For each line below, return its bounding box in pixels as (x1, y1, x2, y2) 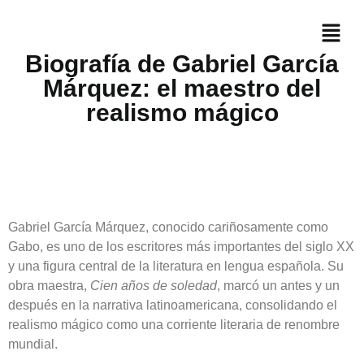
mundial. (8, 337, 58, 352)
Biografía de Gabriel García (25, 50, 339, 78)
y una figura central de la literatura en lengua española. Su (8, 259, 344, 274)
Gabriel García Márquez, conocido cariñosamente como (8, 220, 328, 235)
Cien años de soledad (90, 279, 217, 293)
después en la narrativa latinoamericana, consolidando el (8, 298, 337, 313)
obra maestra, (8, 279, 90, 293)
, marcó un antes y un (217, 279, 340, 293)
